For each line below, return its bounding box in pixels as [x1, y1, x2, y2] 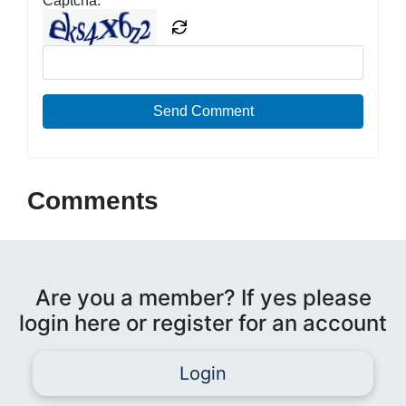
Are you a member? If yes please [34, 284, 372, 311]
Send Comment [152, 102, 254, 119]
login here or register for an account [19, 309, 387, 336]
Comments [27, 186, 159, 215]
